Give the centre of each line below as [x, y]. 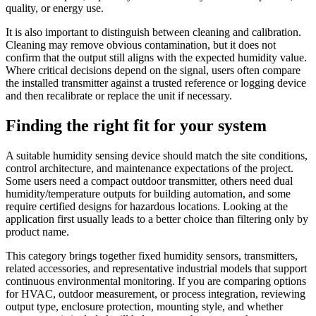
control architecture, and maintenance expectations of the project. [150, 168]
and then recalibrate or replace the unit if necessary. [119, 96]
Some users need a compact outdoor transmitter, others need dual [149, 181]
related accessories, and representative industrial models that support [156, 268]
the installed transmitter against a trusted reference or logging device [156, 83]
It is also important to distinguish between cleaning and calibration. [153, 32]
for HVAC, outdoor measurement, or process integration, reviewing [156, 294]
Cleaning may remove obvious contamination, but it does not [141, 45]
